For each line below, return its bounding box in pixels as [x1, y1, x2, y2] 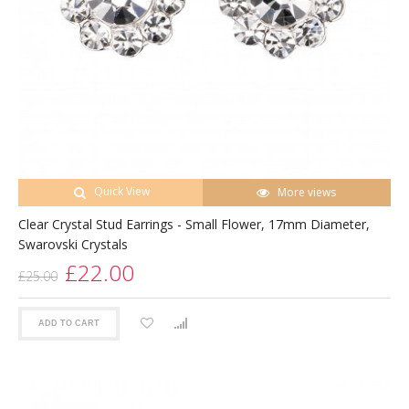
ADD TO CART [38, 319, 100, 329]
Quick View [93, 183, 150, 199]
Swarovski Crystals [18, 235, 128, 253]
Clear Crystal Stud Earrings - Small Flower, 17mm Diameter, [18, 215, 370, 233]
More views [278, 184, 337, 200]
